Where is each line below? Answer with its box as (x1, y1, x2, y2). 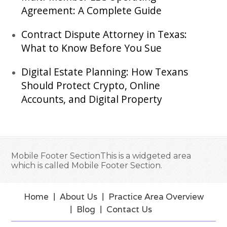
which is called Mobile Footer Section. (11, 160, 163, 170)
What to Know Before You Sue (21, 41, 162, 55)
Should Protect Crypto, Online (21, 78, 161, 92)
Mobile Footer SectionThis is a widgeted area (11, 150, 192, 161)
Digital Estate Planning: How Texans (21, 64, 188, 79)
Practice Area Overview (108, 191, 204, 202)
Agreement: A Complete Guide (21, 3, 162, 17)
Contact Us (106, 203, 152, 215)
